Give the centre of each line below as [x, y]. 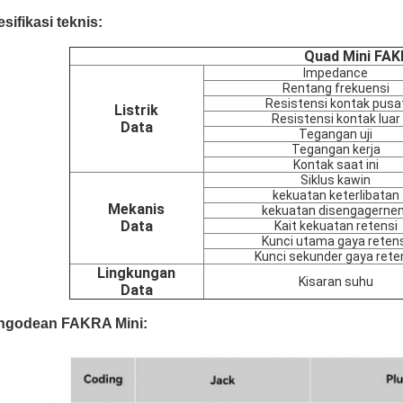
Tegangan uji [336, 134]
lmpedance [336, 73]
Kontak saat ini [336, 165]
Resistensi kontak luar [336, 119]
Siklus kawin [336, 180]
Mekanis [136, 209]
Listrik [136, 110]
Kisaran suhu [336, 282]
